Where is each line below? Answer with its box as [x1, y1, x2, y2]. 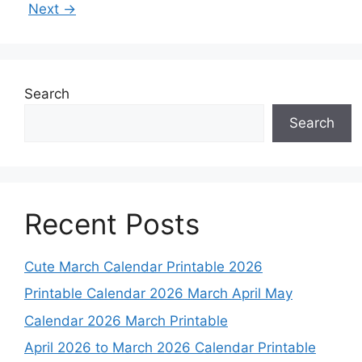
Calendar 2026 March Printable [24, 312, 228, 329]
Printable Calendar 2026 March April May [24, 285, 293, 302]
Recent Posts [24, 206, 200, 241]
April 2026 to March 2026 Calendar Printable [24, 339, 316, 356]
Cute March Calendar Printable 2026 [24, 258, 263, 275]
